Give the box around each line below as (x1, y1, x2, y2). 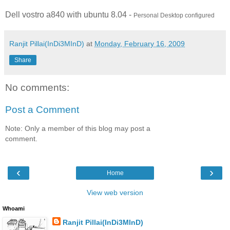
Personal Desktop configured (133, 11, 215, 19)
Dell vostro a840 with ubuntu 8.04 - (5, 10, 133, 19)
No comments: (5, 82, 69, 93)
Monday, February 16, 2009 (94, 39, 185, 48)
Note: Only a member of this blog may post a (5, 124, 150, 132)
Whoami (3, 205, 25, 212)
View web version (87, 188, 143, 197)
